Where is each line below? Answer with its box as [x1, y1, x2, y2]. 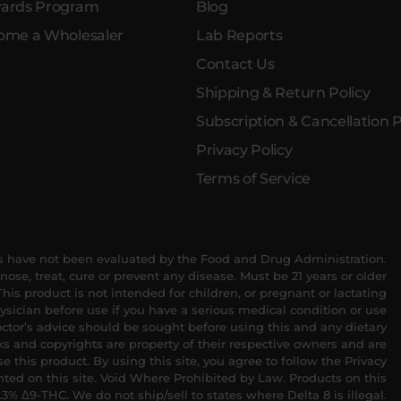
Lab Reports [196, 26, 283, 44]
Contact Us [196, 55, 275, 73]
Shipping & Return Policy [196, 83, 371, 101]
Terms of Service [196, 169, 311, 187]
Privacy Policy [196, 141, 293, 158]
